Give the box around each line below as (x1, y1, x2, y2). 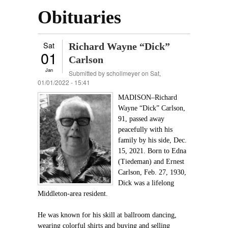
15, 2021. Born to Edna (118, 147, 186, 155)
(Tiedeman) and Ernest (118, 158, 184, 165)
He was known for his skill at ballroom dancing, (38, 211, 177, 219)
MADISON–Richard (118, 94, 177, 101)
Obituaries (38, 7, 121, 27)
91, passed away (118, 115, 164, 123)
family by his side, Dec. (118, 136, 187, 144)
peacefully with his (118, 126, 173, 133)
